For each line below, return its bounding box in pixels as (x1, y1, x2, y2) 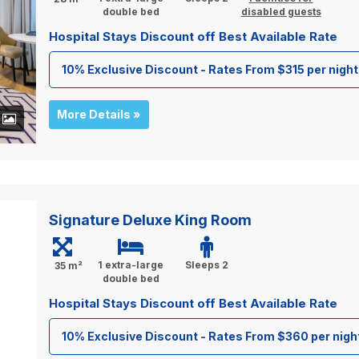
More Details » (57, 107, 141, 121)
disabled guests (240, 6, 321, 18)
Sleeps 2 (185, 258, 229, 271)
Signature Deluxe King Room (48, 211, 252, 228)
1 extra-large (98, 258, 164, 271)
